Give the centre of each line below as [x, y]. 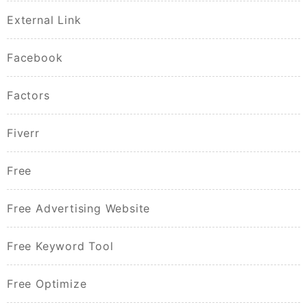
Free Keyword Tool [60, 246]
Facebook [35, 58]
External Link [44, 20]
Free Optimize [47, 284]
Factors [28, 96]
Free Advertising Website [79, 209]
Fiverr [23, 133]
